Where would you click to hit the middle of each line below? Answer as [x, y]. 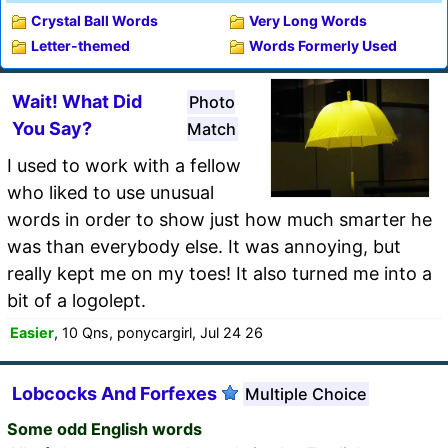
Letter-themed [80, 45]
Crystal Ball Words [94, 20]
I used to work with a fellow [124, 165]
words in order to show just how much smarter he [219, 219]
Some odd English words [104, 428]
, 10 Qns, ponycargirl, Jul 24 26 [158, 332]
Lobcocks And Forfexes [114, 393]
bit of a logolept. [76, 300]
